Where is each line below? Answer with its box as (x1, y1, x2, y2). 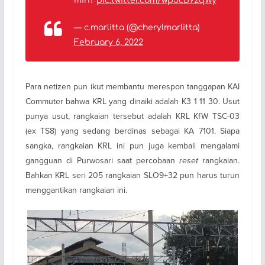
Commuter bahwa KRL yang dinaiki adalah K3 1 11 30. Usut (25, 95, 240, 107)
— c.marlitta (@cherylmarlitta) (73, 22, 200, 32)
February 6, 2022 (73, 37, 143, 47)
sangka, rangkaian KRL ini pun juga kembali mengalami (25, 139, 240, 151)
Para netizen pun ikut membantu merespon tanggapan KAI (25, 80, 240, 92)
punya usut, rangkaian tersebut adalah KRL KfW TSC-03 (25, 109, 240, 122)
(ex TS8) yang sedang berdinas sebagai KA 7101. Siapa (25, 124, 240, 137)
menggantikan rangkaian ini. (25, 183, 127, 196)
